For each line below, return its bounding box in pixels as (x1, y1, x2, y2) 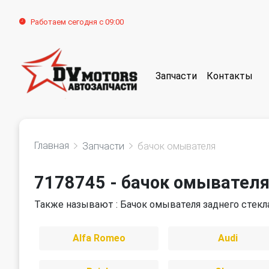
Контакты (207, 70, 253, 82)
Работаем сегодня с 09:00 (31, 17, 124, 26)
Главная (34, 139, 69, 151)
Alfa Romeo (72, 232, 125, 244)
